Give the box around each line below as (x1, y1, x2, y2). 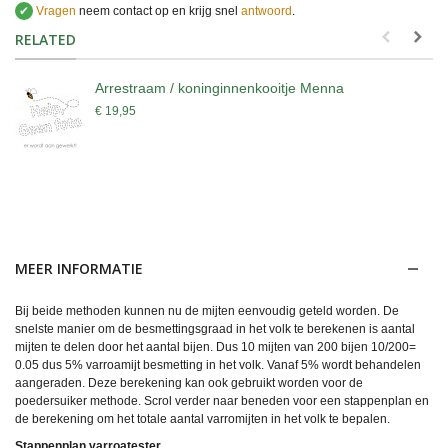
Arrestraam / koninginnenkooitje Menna (95, 80, 344, 97)
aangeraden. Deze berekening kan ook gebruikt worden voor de (15, 376, 363, 391)
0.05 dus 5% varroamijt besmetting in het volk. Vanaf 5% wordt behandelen (15, 358, 421, 373)
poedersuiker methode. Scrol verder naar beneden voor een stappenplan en (15, 394, 429, 409)
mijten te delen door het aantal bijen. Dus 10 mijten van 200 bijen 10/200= (15, 340, 416, 355)
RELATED (15, 30, 76, 50)
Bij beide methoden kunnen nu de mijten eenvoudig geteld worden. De (15, 304, 399, 319)
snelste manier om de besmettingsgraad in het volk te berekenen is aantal (15, 322, 415, 337)
